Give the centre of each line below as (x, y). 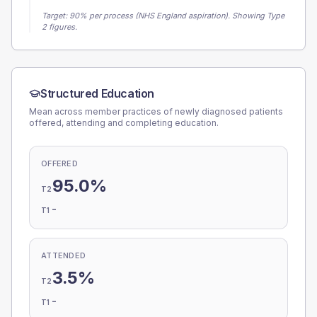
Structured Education (97, 93)
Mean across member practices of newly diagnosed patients (156, 111)
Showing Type (258, 16)
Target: (56, 16)
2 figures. (59, 27)
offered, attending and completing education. (124, 123)
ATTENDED (64, 255)
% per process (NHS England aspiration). (155, 16)
